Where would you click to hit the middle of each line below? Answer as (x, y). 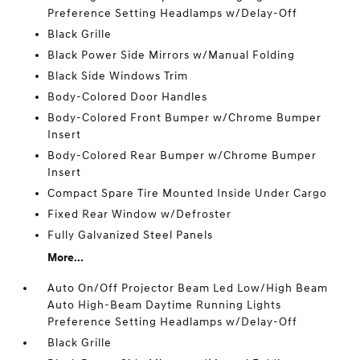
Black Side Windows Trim (118, 76)
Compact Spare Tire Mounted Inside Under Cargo (188, 193)
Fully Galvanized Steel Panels (131, 235)
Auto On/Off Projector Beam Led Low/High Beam (188, 288)
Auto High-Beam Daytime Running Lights (165, 305)
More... (66, 258)
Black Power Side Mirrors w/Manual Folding (172, 55)
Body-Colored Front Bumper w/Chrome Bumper (185, 118)
